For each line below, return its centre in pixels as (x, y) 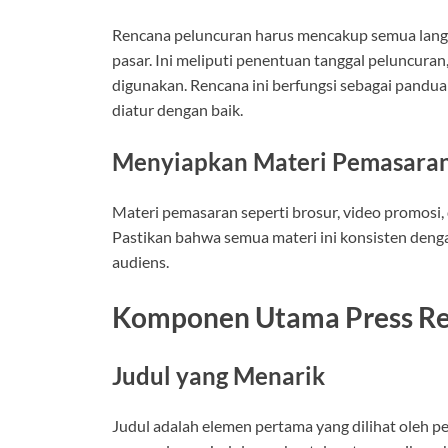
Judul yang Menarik (218, 375)
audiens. (140, 261)
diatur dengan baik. (177, 110)
